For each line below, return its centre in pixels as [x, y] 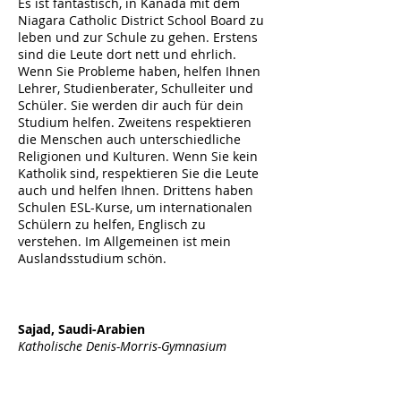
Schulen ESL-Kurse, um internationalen [135, 207]
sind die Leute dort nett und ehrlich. [127, 54]
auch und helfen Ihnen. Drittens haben [136, 190]
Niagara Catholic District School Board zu [141, 20]
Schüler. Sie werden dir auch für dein [131, 105]
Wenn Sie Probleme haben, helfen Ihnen [139, 71]
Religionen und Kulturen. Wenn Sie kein [138, 156]
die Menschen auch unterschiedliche [129, 139]
